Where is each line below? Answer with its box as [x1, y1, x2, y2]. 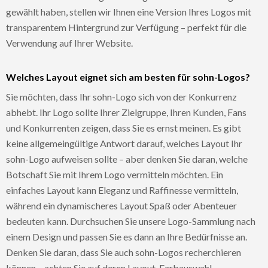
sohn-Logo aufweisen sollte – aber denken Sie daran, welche [6, 153, 248, 165]
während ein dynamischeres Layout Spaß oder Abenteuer [6, 199, 237, 211]
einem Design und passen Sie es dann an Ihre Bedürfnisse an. [6, 230, 247, 242]
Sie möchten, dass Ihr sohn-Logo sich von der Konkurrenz [6, 90, 237, 102]
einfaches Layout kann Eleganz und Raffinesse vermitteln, [6, 184, 238, 196]
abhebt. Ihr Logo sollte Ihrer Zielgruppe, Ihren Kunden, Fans [6, 106, 246, 118]
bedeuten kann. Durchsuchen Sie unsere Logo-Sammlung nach [6, 215, 255, 227]
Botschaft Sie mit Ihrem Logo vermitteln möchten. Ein [6, 168, 223, 180]
